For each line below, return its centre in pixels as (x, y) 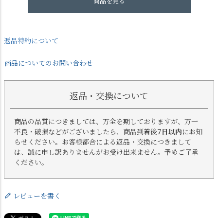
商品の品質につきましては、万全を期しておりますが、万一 (106, 121)
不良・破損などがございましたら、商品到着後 (86, 132)
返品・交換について (109, 96)
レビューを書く (37, 196)
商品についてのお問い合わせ (49, 63)
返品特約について (31, 41)
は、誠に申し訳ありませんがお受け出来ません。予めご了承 (106, 152)
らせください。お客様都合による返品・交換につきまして (103, 142)
